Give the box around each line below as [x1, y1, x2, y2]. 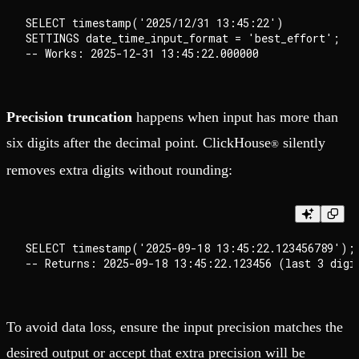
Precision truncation [6, 108, 132, 125]
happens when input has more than [132, 108, 338, 125]
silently [279, 134, 325, 151]
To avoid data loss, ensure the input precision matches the [6, 318, 343, 335]
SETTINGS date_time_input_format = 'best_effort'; [26, 30, 340, 46]
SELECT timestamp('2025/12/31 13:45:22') [26, 14, 284, 30]
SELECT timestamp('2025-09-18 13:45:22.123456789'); [26, 240, 355, 256]
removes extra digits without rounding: [6, 161, 232, 178]
